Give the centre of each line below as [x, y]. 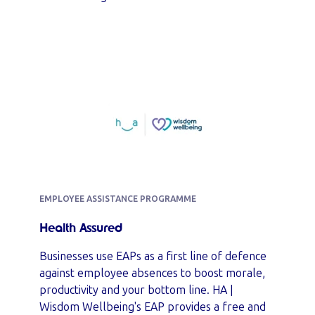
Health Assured [81, 229]
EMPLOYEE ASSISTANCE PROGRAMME [118, 199]
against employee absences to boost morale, [152, 273]
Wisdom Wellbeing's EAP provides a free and [153, 307]
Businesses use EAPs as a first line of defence [153, 256]
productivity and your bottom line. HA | [136, 290]
